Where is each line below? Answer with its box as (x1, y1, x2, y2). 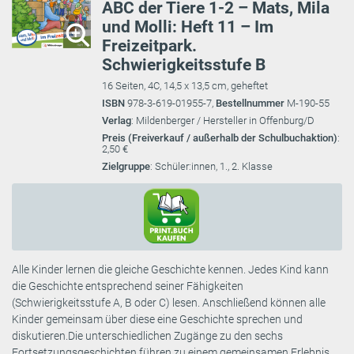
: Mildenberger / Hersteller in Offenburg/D (131, 114, 314, 126)
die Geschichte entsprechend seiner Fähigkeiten (12, 279, 243, 292)
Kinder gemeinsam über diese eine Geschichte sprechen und (12, 312, 303, 326)
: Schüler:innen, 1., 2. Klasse (150, 160, 273, 172)
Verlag (102, 114, 131, 126)
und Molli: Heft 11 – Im (102, 17, 273, 36)
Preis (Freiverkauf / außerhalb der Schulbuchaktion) (102, 131, 337, 144)
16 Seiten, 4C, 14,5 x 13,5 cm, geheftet (102, 79, 268, 92)
